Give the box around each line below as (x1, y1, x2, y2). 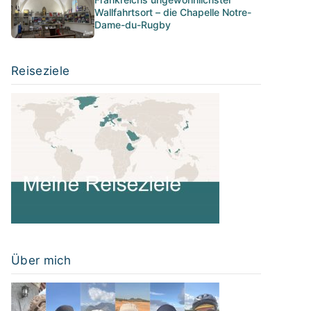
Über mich (11, 253, 72, 267)
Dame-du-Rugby (94, 18, 171, 31)
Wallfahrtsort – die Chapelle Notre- (94, 6, 251, 18)
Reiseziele (11, 64, 70, 78)
